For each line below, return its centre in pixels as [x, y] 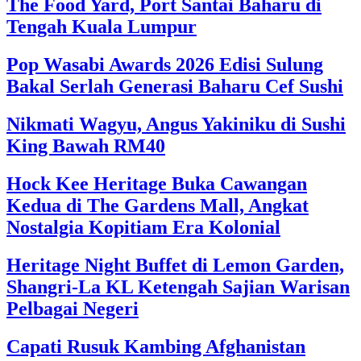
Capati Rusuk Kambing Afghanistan [156, 346]
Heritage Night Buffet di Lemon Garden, [175, 265]
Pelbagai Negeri [73, 308]
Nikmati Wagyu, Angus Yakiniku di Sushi [176, 124]
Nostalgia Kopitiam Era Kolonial [143, 228]
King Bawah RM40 [86, 146]
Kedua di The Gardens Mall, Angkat [158, 206]
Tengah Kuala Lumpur [102, 27]
